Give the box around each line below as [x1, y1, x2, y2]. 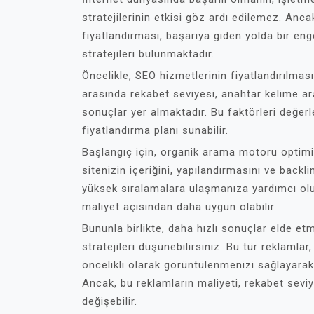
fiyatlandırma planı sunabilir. [82, 124, 228, 137]
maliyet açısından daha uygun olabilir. [82, 200, 277, 213]
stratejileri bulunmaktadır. [82, 48, 214, 60]
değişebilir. [82, 295, 137, 308]
